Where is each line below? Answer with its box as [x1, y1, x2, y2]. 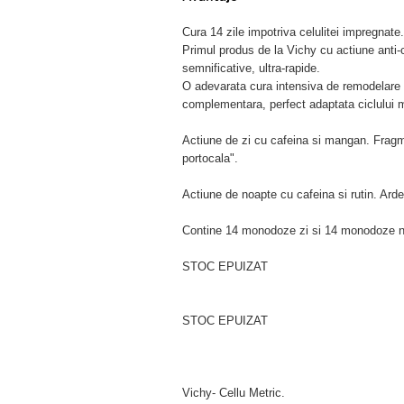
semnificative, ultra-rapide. [182, 61, 320, 75]
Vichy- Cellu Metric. [182, 386, 285, 399]
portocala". [182, 151, 238, 165]
